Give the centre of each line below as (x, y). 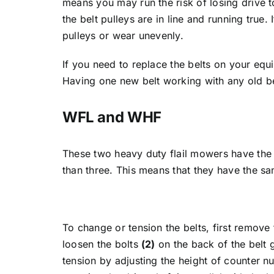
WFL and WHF (112, 117)
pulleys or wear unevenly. (123, 35)
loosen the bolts (102, 244)
